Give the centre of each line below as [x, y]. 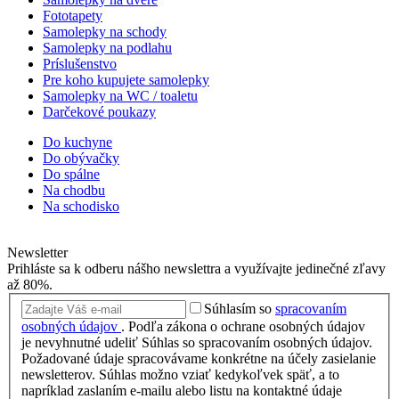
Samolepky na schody [105, 31]
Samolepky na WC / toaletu [120, 95]
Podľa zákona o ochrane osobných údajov [247, 327]
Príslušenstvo [80, 63]
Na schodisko [81, 206]
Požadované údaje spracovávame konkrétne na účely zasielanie [199, 359]
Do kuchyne [77, 142]
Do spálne [71, 174]
